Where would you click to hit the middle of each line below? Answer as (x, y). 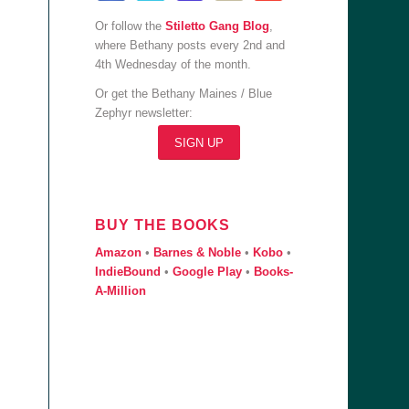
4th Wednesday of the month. (173, 65)
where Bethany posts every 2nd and (190, 46)
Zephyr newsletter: (144, 113)
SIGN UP (199, 143)
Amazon (119, 253)
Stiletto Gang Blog (218, 26)
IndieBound (128, 272)
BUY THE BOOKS (163, 225)
